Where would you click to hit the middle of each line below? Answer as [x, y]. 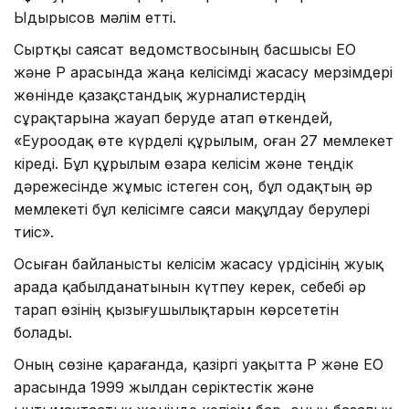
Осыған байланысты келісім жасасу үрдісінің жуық [199, 263]
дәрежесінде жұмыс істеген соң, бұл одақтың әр [193, 186]
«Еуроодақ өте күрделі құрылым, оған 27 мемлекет [204, 140]
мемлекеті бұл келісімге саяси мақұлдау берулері [192, 209]
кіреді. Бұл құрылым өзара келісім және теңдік [184, 163]
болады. [43, 332]
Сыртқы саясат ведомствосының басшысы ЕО [185, 49]
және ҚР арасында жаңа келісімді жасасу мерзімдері [203, 72]
